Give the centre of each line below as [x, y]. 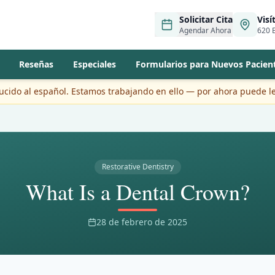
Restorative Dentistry [137, 167]
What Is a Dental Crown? [137, 192]
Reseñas [36, 64]
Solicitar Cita [206, 19]
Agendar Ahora [205, 30]
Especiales [94, 64]
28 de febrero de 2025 [142, 222]
